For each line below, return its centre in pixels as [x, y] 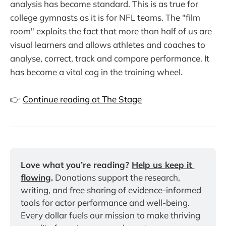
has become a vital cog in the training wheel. [96, 72]
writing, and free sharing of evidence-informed [111, 190]
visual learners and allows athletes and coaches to [108, 45]
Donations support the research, [117, 178]
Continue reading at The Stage [82, 99]
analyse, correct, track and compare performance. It [110, 59]
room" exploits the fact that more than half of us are [111, 31]
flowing [36, 178]
